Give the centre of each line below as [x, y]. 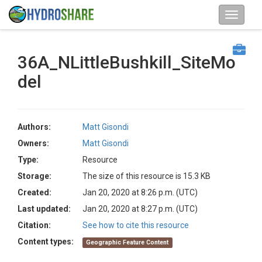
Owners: [33, 143]
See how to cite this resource [136, 225]
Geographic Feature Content [127, 242]
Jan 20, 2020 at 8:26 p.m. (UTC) [140, 192]
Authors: [34, 127]
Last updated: [44, 209]
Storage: [35, 176]
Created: [35, 192]
